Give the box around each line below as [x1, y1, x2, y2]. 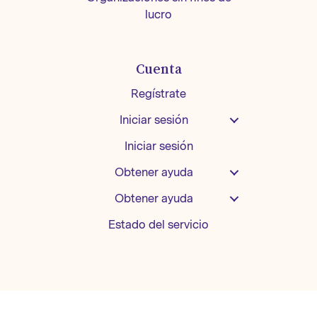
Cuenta [135, 62, 182, 76]
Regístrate [131, 87, 186, 101]
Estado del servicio [108, 218, 209, 232]
